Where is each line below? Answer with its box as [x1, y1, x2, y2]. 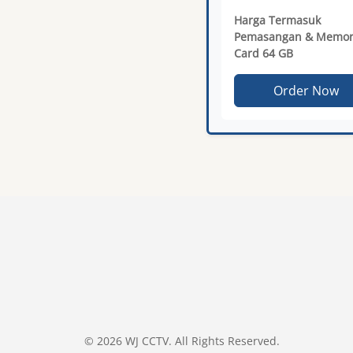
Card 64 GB [234, 45, 293, 61]
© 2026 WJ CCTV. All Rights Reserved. [84, 333, 280, 348]
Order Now [273, 81, 340, 99]
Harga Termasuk [234, 12, 321, 28]
